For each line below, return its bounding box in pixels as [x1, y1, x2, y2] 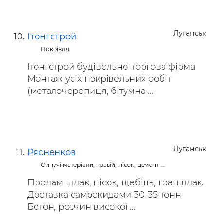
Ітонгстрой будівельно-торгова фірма [27, 61, 195, 72]
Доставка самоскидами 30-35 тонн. [27, 189, 183, 200]
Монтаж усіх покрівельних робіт [27, 73, 171, 84]
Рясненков [27, 147, 76, 158]
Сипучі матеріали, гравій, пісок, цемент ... [41, 161, 165, 168]
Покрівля [41, 45, 70, 53]
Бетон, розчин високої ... [27, 201, 136, 212]
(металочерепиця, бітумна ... [27, 86, 154, 96]
